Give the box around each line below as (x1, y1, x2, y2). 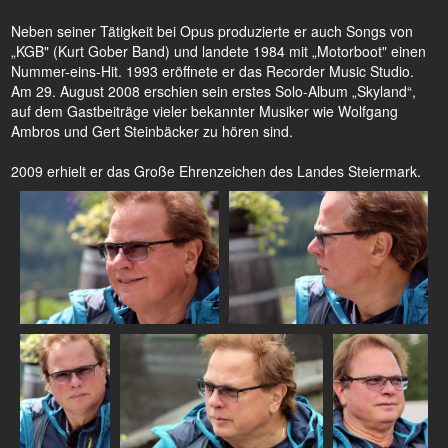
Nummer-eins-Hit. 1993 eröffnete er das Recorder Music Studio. (11, 61, 414, 81)
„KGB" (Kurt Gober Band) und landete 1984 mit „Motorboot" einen (11, 41, 426, 61)
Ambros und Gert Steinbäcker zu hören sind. (11, 121, 293, 141)
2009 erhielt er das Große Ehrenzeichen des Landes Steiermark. (11, 161, 421, 181)
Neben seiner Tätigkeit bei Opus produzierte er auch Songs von (11, 21, 413, 41)
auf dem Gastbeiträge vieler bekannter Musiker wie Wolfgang (11, 101, 398, 121)
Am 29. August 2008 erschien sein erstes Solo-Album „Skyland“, (11, 81, 416, 101)
